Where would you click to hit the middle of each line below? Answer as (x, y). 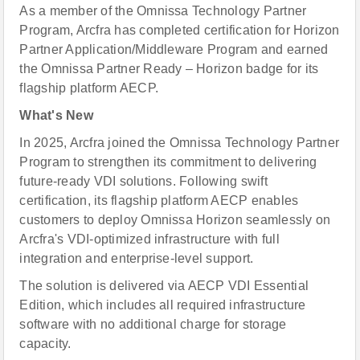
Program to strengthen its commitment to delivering (168, 162)
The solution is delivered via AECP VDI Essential (164, 286)
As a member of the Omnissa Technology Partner (163, 11)
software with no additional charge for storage (153, 324)
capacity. (45, 344)
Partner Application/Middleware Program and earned (174, 49)
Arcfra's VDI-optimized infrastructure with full (149, 239)
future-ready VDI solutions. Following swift (143, 181)
